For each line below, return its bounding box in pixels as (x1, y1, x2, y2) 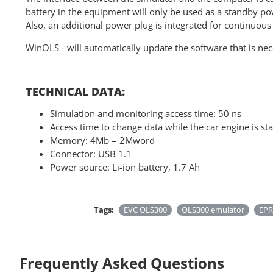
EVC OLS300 (124, 204, 167, 215)
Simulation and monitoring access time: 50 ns (50, 107, 241, 119)
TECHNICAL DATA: (26, 84, 125, 99)
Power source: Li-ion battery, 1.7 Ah (50, 161, 200, 173)
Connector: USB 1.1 (50, 147, 132, 160)
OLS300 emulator (182, 204, 244, 215)
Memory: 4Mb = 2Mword (50, 134, 155, 146)
